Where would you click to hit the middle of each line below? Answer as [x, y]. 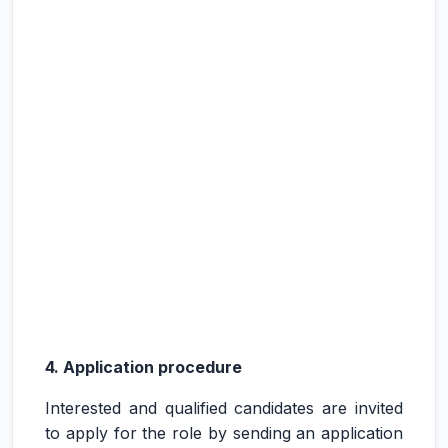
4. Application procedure [143, 367]
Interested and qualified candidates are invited [224, 408]
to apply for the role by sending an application [224, 433]
